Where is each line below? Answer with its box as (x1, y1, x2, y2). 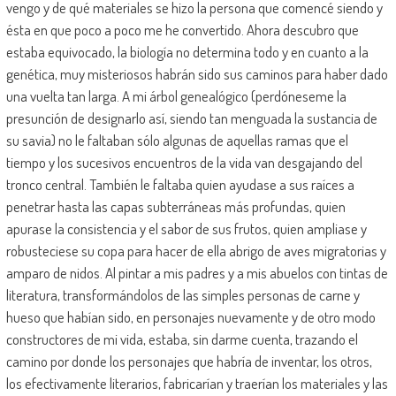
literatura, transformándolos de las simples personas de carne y (5, 285, 360, 304)
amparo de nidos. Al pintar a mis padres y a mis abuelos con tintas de (5, 263, 388, 282)
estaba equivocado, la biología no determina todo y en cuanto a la (5, 42, 369, 61)
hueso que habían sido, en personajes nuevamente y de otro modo (5, 307, 376, 326)
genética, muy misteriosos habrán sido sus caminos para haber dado (5, 64, 388, 83)
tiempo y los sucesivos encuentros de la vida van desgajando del (5, 152, 362, 171)
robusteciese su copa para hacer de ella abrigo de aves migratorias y (5, 240, 386, 260)
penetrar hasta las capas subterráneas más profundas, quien (5, 196, 346, 216)
